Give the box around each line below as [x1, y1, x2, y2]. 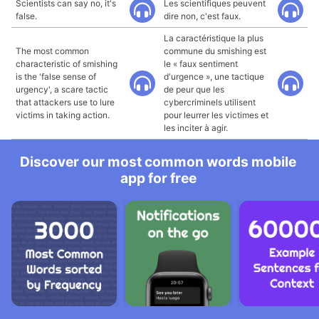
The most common [16, 46, 89, 56]
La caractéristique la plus [164, 33, 263, 43]
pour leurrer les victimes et [164, 110, 268, 120]
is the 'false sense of [16, 71, 96, 82]
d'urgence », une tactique [164, 71, 264, 82]
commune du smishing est [164, 46, 266, 56]
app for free [120, 169, 197, 187]
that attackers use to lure [16, 97, 115, 108]
